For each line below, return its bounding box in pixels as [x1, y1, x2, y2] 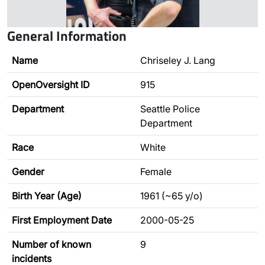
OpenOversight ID [12, 79, 90, 91]
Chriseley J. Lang [140, 54, 215, 66]
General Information [7, 25, 127, 46]
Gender [12, 166, 44, 177]
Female [140, 166, 172, 177]
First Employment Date [12, 214, 112, 226]
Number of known [12, 238, 91, 250]
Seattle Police [140, 103, 200, 115]
